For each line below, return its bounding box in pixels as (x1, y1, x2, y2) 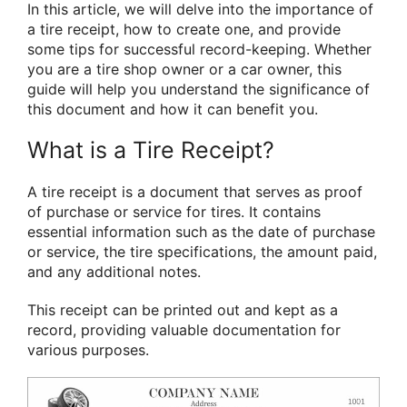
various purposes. (27, 340, 149, 359)
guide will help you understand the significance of (27, 80, 370, 99)
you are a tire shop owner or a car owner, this (27, 60, 342, 79)
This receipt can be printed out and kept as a (27, 300, 338, 319)
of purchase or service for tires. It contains (27, 203, 321, 222)
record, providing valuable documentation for (27, 320, 341, 339)
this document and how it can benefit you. (27, 100, 318, 119)
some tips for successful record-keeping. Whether (27, 40, 372, 59)
